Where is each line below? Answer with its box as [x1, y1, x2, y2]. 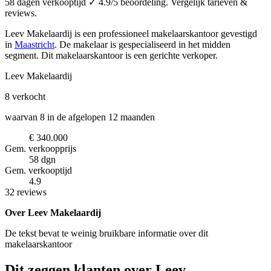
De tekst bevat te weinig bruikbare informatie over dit [5, 227, 208, 238]
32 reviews [5, 186, 47, 197]
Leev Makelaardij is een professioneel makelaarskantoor [5, 28, 221, 39]
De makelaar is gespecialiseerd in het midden [59, 39, 230, 50]
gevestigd [221, 28, 257, 39]
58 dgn [29, 154, 56, 165]
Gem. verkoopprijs [5, 143, 76, 154]
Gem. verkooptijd [5, 165, 72, 175]
